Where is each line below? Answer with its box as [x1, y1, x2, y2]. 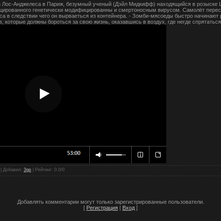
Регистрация [86, 204, 118, 211]
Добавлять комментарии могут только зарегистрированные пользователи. [17, 198, 204, 205]
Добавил [3, 167, 21, 172]
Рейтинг [35, 167, 51, 172]
